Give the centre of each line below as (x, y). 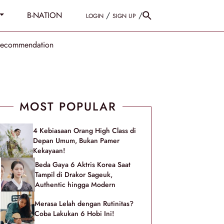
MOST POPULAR (68, 106)
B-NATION (44, 15)
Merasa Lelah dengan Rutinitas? (84, 203)
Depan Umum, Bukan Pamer (76, 140)
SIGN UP (124, 16)
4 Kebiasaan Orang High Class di (84, 130)
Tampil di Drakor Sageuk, (74, 174)
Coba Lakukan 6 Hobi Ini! (74, 213)
